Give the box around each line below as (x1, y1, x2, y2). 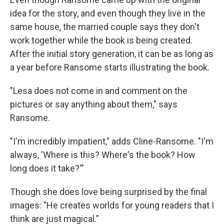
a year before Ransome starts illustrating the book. (10, 62, 209, 73)
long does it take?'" (10, 163, 84, 174)
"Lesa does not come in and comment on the (10, 85, 187, 96)
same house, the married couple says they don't (10, 21, 199, 32)
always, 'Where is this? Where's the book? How (10, 149, 195, 160)
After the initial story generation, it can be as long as (10, 48, 213, 59)
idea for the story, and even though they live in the (10, 8, 205, 19)
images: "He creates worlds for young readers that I (10, 200, 214, 211)
